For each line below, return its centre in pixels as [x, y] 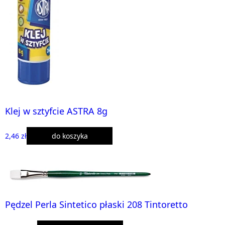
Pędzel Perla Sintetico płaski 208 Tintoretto [96, 204]
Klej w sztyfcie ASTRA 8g [56, 111]
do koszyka [70, 136]
